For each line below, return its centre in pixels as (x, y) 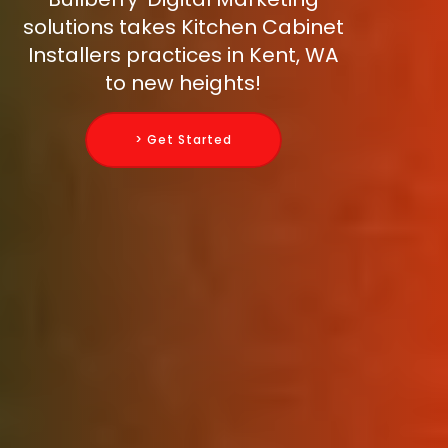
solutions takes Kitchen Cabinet (183, 27)
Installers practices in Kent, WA (183, 55)
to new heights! (183, 83)
